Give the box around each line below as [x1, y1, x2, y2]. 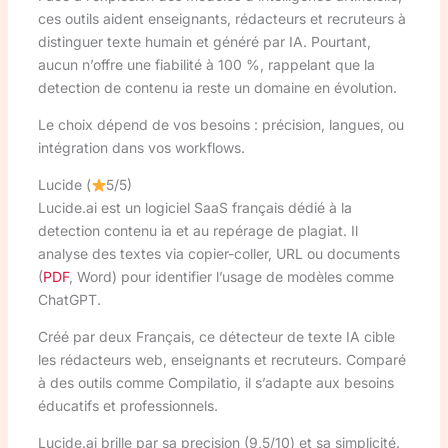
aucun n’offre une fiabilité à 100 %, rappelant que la [37, 56, 375, 74]
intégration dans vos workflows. [37, 139, 245, 157]
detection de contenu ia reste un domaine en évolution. [37, 79, 397, 97]
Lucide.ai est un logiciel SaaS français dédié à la [37, 199, 352, 217]
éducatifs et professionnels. [37, 397, 218, 415]
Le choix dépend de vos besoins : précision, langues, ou [37, 116, 404, 134]
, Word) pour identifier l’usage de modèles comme [68, 268, 394, 286]
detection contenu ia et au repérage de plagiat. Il [37, 222, 358, 240]
